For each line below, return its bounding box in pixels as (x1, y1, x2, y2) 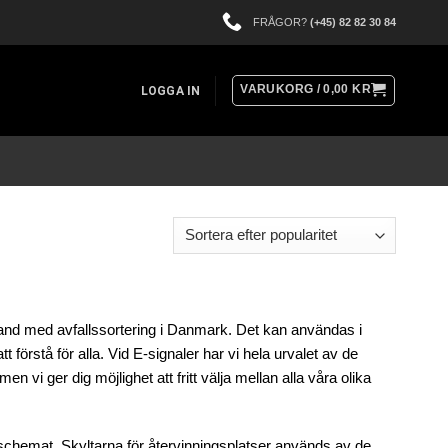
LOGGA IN (140, 83, 201, 98)
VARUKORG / (240, 82, 324, 97)
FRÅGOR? (253, 15, 310, 28)
